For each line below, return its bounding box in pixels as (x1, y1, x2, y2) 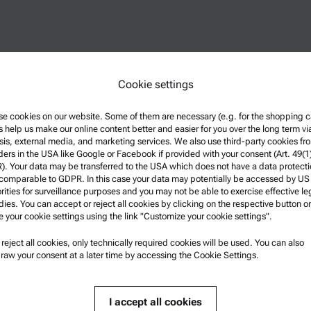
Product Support (162, 239, 239, 251)
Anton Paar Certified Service (162, 262, 285, 273)
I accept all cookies (109, 296, 202, 308)
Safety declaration (162, 284, 242, 295)
